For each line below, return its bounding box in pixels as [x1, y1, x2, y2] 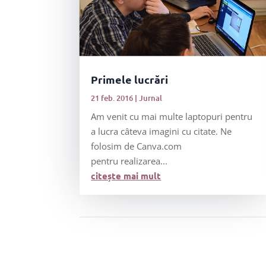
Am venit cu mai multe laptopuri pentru [91, 110, 253, 123]
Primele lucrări [91, 72, 169, 87]
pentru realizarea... [91, 155, 168, 167]
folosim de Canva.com [91, 140, 182, 153]
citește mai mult [91, 170, 161, 182]
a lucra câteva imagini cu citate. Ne [91, 125, 232, 138]
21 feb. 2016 [91, 93, 134, 104]
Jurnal [139, 93, 163, 104]
